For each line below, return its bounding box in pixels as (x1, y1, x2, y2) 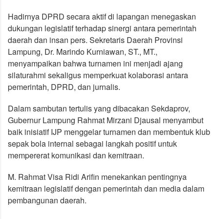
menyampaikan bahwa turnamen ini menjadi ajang (8, 58, 183, 69)
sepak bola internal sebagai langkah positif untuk (8, 138, 177, 150)
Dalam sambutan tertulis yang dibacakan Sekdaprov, (8, 103, 190, 114)
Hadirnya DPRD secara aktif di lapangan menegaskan (8, 11, 196, 22)
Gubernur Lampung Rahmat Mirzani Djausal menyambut (8, 114, 203, 126)
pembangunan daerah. (8, 195, 87, 206)
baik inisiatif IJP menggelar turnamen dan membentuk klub (8, 126, 210, 138)
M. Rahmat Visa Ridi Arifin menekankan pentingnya (8, 171, 187, 183)
